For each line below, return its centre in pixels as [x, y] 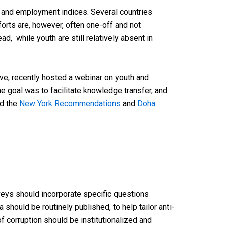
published [92, 207]
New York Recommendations [70, 103]
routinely [58, 207]
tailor [148, 207]
